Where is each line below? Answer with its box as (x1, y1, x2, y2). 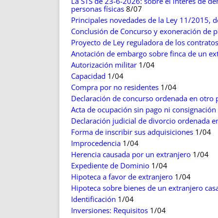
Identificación (71, 194, 116, 204)
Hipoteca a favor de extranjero (71, 172, 173, 182)
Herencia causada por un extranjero (71, 149, 191, 160)
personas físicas (71, 4, 124, 14)
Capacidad (71, 71, 106, 81)
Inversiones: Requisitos (71, 205, 148, 216)
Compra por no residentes (71, 82, 159, 92)
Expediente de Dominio (71, 161, 149, 171)
